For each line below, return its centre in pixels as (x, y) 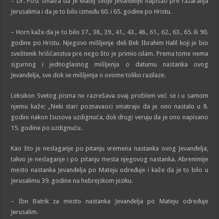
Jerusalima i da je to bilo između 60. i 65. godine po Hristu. (91, 11)
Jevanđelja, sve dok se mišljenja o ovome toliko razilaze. (88, 75)
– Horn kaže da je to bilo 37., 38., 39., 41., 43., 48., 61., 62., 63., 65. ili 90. (109, 32)
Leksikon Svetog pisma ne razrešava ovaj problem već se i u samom (109, 95)
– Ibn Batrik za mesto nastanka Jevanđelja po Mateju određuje (109, 201)
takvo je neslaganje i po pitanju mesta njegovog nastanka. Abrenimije (109, 159)
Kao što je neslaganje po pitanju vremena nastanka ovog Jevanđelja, (109, 148)
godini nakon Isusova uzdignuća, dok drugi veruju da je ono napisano (109, 117)
